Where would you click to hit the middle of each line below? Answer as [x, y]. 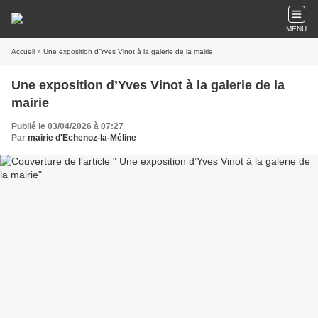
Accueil [23, 51]
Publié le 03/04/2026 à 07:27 [67, 126]
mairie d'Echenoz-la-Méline [82, 138]
